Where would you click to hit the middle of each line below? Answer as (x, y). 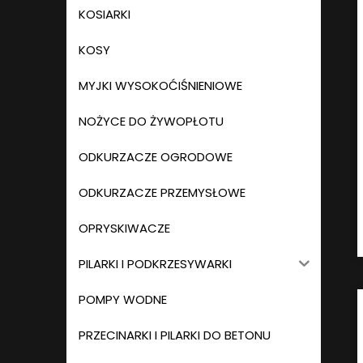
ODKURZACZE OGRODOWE (156, 157)
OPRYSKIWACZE (124, 228)
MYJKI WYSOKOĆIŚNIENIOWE (160, 86)
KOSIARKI (105, 15)
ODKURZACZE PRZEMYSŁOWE (162, 193)
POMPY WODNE (123, 300)
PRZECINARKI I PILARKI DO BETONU (175, 335)
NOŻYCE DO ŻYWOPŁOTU (151, 122)
